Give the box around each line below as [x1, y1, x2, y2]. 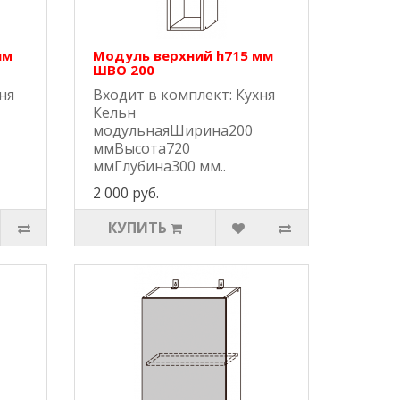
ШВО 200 [93, 61, 155, 79]
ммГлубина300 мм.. [93, 156, 227, 177]
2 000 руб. [93, 183, 160, 204]
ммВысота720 [93, 138, 191, 159]
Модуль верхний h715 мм [93, 46, 274, 65]
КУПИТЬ [108, 218, 168, 238]
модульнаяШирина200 [93, 121, 254, 141]
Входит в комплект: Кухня [93, 85, 276, 105]
